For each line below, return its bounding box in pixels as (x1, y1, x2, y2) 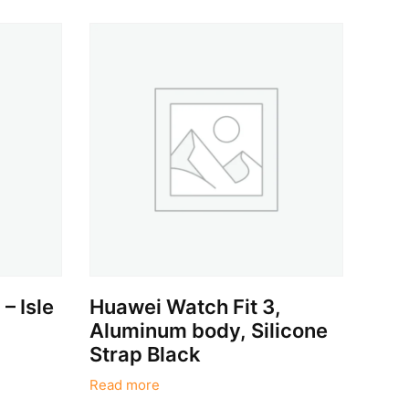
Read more (89, 377, 161, 394)
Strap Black (89, 341, 202, 366)
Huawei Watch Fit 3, (89, 294, 282, 319)
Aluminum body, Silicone (89, 318, 329, 342)
